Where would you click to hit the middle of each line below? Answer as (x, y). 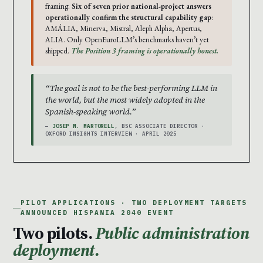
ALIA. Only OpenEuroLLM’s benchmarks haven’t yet (127, 40)
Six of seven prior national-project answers (141, 6)
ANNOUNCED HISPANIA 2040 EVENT (97, 213)
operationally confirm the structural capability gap (128, 18)
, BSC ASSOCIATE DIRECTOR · (160, 126)
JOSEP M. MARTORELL (83, 126)
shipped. (58, 51)
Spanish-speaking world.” (90, 112)
